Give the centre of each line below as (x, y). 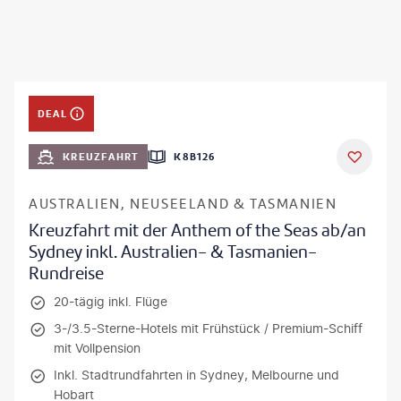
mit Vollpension (97, 347)
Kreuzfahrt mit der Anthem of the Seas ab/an (197, 230)
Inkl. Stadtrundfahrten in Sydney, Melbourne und (196, 374)
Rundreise (66, 273)
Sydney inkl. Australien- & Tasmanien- (173, 252)
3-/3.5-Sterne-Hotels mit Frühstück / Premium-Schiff (208, 328)
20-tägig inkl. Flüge (111, 301)
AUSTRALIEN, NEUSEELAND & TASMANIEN (183, 204)
